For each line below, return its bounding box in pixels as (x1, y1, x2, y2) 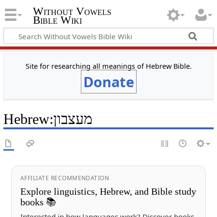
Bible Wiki (32, 14, 82, 27)
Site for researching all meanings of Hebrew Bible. (25, 61, 192, 71)
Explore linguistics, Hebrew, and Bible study (20, 186, 196, 197)
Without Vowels (32, 5, 111, 18)
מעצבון (53, 110, 93, 127)
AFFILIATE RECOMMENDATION (20, 173, 109, 182)
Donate (83, 72, 134, 91)
